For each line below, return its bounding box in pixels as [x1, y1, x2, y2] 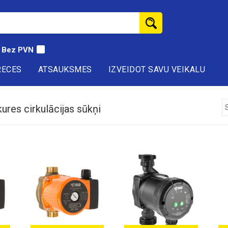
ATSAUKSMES [38, 65, 92, 74]
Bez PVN [2, 45, 34, 54]
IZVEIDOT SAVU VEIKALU [108, 65, 205, 74]
